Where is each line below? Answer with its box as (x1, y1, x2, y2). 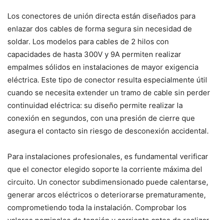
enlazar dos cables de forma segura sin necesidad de (7, 24, 192, 34)
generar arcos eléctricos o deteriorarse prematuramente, (7, 190, 206, 200)
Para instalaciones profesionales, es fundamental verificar (7, 152, 208, 162)
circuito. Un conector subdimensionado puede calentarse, (7, 177, 208, 187)
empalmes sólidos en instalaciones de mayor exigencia (7, 62, 198, 72)
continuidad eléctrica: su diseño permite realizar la (7, 101, 183, 110)
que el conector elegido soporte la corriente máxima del (7, 165, 202, 174)
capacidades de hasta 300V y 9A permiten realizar (7, 50, 181, 59)
